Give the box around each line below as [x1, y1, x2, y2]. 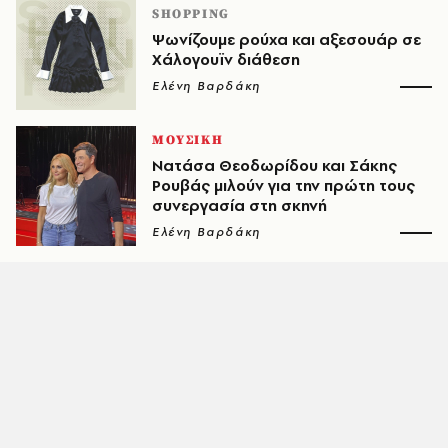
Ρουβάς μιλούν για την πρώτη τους [152, 175, 415, 196]
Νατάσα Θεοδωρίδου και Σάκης [152, 155, 397, 176]
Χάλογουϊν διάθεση [152, 49, 300, 70]
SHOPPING [152, 6, 230, 22]
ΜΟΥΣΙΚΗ [152, 132, 224, 148]
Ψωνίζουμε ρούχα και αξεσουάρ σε [152, 29, 421, 50]
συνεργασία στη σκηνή [152, 195, 327, 216]
